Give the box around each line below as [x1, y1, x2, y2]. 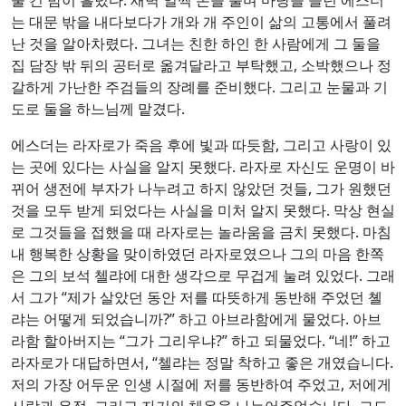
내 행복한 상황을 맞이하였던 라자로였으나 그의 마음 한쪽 [11, 243, 384, 264]
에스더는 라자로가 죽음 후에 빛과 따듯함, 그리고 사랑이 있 [11, 134, 391, 155]
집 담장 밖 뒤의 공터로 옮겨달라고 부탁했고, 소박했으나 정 [11, 54, 391, 75]
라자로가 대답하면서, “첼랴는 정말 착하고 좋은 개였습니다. [11, 352, 393, 372]
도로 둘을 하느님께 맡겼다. [11, 98, 185, 119]
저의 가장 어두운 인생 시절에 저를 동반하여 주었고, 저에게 [11, 373, 391, 394]
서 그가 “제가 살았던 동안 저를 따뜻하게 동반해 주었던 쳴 [11, 286, 382, 307]
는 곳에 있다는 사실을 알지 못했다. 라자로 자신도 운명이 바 [11, 156, 395, 177]
